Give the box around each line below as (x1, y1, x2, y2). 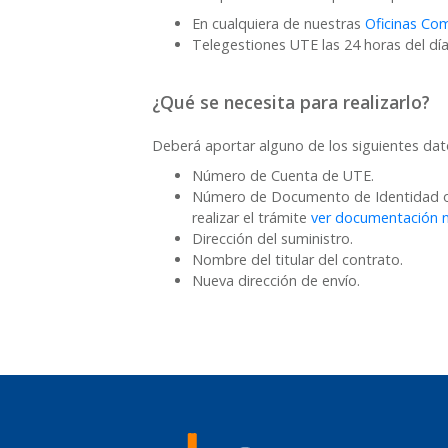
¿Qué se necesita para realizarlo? (152, 90, 430, 115)
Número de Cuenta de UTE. (192, 165, 374, 185)
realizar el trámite (192, 207, 311, 227)
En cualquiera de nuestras (192, 14, 365, 34)
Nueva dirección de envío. (192, 270, 360, 290)
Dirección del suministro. (192, 228, 353, 248)
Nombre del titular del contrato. (192, 249, 403, 269)
